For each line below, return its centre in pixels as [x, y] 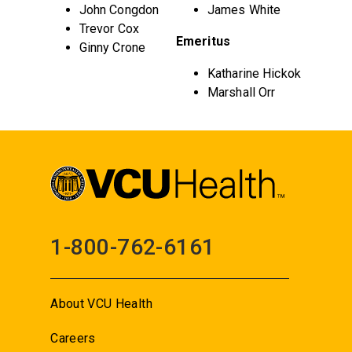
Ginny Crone [112, 48]
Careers [73, 338]
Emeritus [203, 41]
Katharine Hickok [254, 73]
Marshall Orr [241, 92]
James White [244, 10]
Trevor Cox [109, 29]
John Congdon [119, 10]
